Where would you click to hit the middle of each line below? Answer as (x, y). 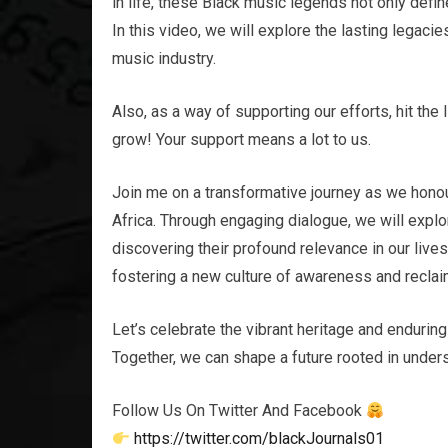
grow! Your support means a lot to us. (241, 139)
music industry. (164, 58)
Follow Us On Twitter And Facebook (239, 410)
